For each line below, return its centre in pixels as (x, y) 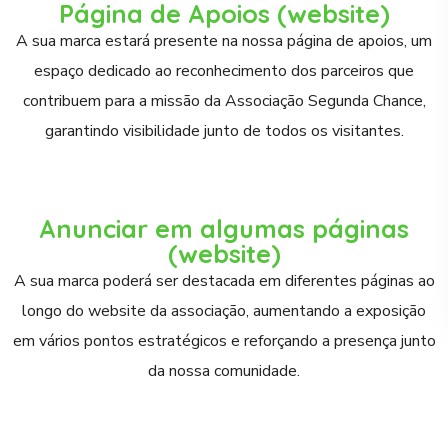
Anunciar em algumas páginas (224, 228)
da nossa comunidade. (224, 371)
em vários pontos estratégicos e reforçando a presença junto (224, 341)
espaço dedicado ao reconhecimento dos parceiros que (224, 71)
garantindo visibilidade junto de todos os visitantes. (224, 131)
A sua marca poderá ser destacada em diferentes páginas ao (224, 281)
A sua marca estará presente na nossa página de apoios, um (224, 41)
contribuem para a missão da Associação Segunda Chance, (224, 101)
